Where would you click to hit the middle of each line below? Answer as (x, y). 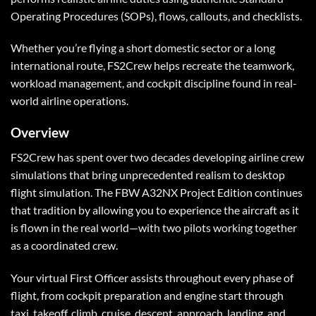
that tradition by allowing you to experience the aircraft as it (155, 209)
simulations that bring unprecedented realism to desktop (148, 174)
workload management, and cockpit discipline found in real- (154, 83)
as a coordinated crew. (64, 245)
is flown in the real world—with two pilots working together (154, 227)
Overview (40, 133)
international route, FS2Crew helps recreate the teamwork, (152, 66)
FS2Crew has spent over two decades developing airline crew (157, 157)
